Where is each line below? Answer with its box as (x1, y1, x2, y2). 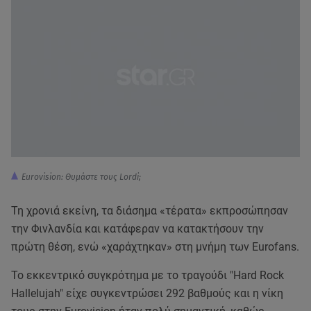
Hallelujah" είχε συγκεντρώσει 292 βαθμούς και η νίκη (11, 287, 283, 301)
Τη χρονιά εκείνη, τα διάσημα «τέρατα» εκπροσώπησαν (11, 204, 288, 218)
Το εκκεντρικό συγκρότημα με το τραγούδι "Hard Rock (11, 269, 284, 283)
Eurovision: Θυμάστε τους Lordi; (22, 172, 141, 183)
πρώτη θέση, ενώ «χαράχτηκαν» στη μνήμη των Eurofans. (11, 240, 299, 254)
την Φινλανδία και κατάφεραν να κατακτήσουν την (11, 222, 264, 236)
